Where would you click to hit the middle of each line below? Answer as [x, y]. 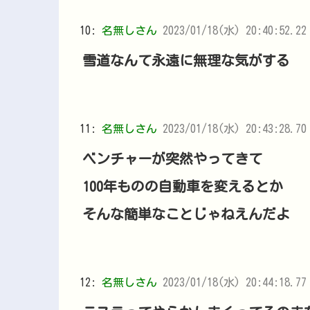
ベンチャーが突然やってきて [172, 158]
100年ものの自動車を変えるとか [182, 186]
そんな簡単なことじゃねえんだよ [186, 213]
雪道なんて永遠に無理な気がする [186, 60]
